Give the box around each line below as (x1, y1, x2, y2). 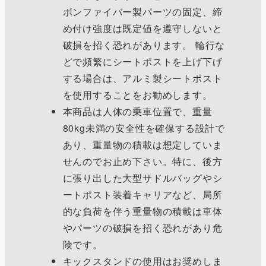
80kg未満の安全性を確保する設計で (62, 121, 225, 135)
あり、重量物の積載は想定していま (62, 137, 223, 151)
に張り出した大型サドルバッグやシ (62, 170, 223, 185)
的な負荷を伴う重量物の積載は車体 (62, 204, 223, 218)
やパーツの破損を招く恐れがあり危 (62, 220, 223, 235)
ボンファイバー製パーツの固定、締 (62, 4, 223, 18)
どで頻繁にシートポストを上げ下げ (62, 54, 223, 68)
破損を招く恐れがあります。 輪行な (62, 37, 226, 52)
